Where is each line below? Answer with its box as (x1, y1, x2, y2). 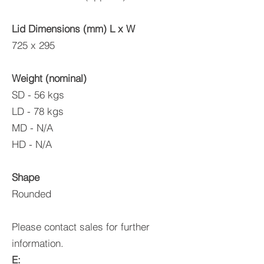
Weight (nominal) (12, 72, 87, 84)
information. (12, 237, 64, 249)
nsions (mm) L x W (51, 22, 135, 35)
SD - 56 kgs (12, 88, 64, 101)
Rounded (12, 187, 51, 200)
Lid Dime (12, 22, 51, 35)
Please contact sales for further (12, 220, 150, 233)
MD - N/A (12, 121, 53, 134)
